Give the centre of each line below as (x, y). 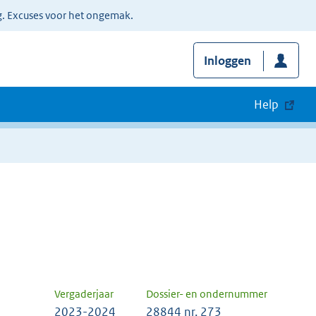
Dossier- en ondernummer (207, 294)
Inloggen (227, 61)
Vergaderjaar (84, 294)
